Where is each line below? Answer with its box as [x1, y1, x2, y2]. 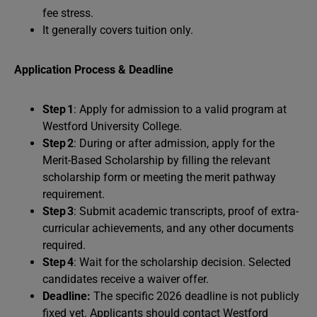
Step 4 [42, 255, 74, 269]
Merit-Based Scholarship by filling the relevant [42, 154, 270, 167]
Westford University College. [42, 120, 182, 133]
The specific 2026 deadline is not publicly [91, 289, 299, 303]
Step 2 [42, 137, 74, 150]
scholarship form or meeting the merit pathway [42, 171, 276, 184]
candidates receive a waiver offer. [42, 272, 209, 286]
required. [42, 238, 86, 252]
